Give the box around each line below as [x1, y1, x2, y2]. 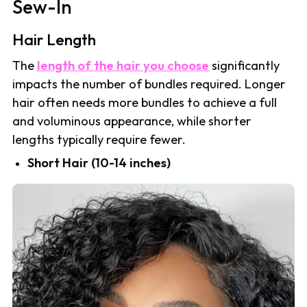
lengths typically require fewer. [12, 131, 186, 147]
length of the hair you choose [37, 57, 210, 73]
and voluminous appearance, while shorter [12, 112, 252, 129]
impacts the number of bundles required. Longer [12, 75, 286, 92]
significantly [209, 57, 280, 73]
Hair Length [12, 29, 97, 50]
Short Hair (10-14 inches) [27, 154, 171, 171]
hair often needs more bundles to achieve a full [12, 94, 278, 110]
